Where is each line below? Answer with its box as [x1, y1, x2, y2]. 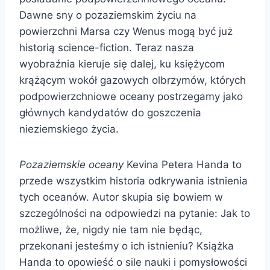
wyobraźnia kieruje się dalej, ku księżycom [19, 57, 225, 70]
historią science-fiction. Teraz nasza [19, 41, 194, 54]
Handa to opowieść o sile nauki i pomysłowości [19, 256, 247, 268]
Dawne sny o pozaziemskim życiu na [19, 8, 196, 21]
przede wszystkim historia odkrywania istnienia [19, 174, 248, 187]
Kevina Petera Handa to [124, 158, 242, 171]
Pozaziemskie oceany [19, 158, 124, 171]
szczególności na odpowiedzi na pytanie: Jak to [19, 207, 250, 219]
